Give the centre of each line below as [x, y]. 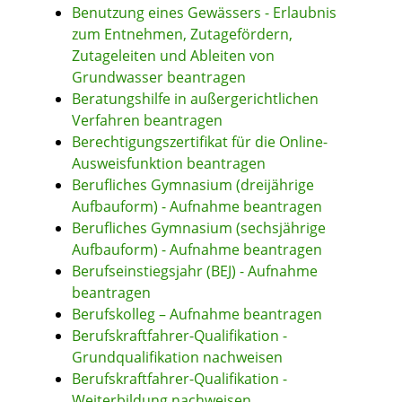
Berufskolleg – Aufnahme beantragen [197, 315]
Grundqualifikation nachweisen [177, 358]
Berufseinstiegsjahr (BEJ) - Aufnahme [195, 271]
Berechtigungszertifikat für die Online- [200, 142]
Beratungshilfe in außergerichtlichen [195, 99]
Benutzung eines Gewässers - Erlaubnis [204, 13]
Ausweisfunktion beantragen [169, 164]
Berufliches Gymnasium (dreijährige [193, 185]
